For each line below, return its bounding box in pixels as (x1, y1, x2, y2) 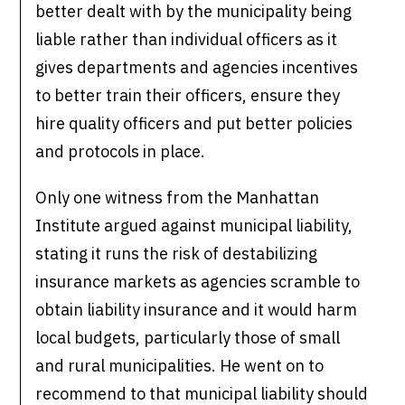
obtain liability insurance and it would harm (35, 299, 358, 321)
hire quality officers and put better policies (35, 113, 353, 135)
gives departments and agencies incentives (35, 57, 359, 79)
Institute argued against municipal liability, (35, 215, 353, 237)
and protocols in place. (35, 141, 206, 163)
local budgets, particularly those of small (35, 327, 341, 349)
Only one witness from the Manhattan (35, 187, 320, 209)
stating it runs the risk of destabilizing (35, 243, 318, 265)
